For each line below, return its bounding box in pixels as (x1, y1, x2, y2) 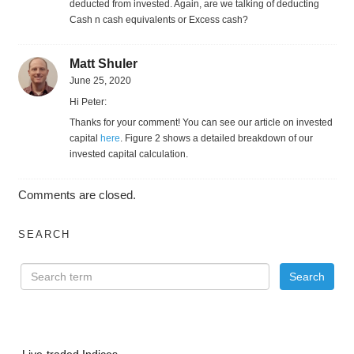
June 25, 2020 (69, 74, 131, 86)
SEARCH (17, 228, 70, 240)
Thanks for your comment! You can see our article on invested (69, 116, 333, 128)
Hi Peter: (69, 96, 107, 107)
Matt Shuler (69, 56, 137, 70)
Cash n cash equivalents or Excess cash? (69, 13, 248, 25)
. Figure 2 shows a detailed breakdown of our (119, 132, 313, 144)
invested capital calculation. (69, 148, 188, 160)
